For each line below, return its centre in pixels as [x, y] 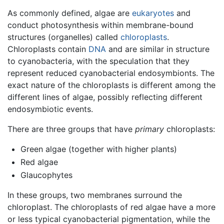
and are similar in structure [158, 49]
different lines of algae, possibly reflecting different [105, 97]
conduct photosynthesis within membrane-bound [100, 25]
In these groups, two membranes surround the [95, 195]
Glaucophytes [46, 175]
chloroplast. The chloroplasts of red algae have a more [111, 207]
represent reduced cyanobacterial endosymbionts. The [111, 73]
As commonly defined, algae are [70, 13]
